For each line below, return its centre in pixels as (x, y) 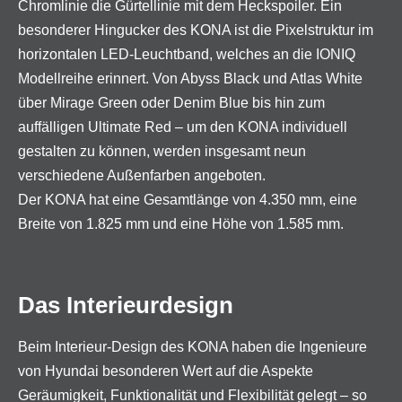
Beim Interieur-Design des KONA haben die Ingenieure (192, 347)
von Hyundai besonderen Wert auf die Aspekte (166, 371)
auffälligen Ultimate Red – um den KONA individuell (183, 127)
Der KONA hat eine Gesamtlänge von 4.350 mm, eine (188, 200)
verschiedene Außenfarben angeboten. (142, 175)
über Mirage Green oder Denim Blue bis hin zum (171, 103)
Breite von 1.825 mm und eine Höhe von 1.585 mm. (181, 224)
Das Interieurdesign (126, 305)
